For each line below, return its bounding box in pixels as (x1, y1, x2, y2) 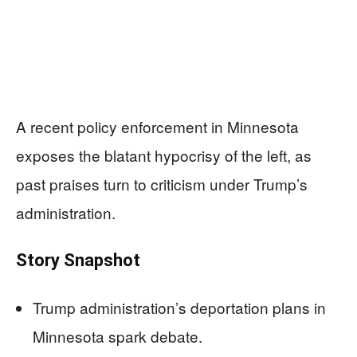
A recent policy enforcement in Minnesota (16, 115, 299, 137)
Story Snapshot (16, 249, 140, 270)
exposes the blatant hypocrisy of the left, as (16, 143, 312, 166)
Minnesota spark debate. (33, 324, 202, 347)
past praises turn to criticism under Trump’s (16, 172, 308, 194)
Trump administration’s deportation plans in (33, 296, 326, 318)
